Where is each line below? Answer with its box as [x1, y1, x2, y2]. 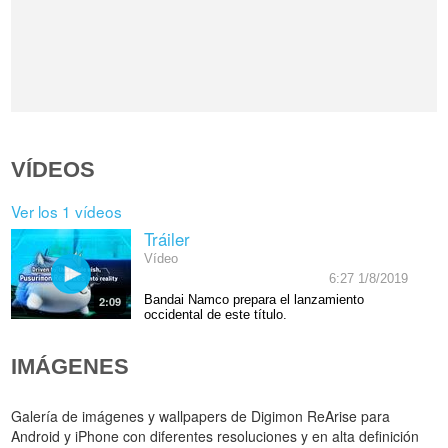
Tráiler [143, 227, 190, 251]
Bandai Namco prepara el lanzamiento [143, 292, 364, 307]
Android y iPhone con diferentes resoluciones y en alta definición [11, 425, 420, 446]
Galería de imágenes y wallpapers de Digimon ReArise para [11, 405, 391, 426]
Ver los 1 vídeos [11, 200, 123, 223]
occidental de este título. [143, 307, 287, 322]
